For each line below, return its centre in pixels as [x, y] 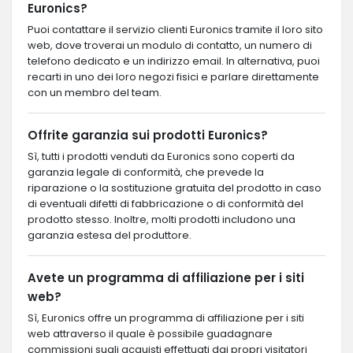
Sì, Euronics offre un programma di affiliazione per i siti [166, 318]
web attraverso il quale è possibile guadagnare [150, 333]
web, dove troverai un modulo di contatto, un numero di [170, 45]
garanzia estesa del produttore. [110, 235]
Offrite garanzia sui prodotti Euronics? [148, 135]
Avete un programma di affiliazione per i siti [166, 277]
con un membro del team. [95, 92]
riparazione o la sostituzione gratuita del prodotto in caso [175, 188]
